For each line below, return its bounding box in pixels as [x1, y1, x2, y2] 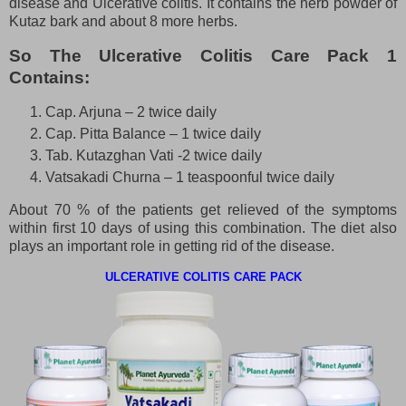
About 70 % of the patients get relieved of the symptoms [9, 201, 397, 217]
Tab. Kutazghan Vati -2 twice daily [45, 147, 262, 163]
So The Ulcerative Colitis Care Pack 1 [9, 46, 397, 66]
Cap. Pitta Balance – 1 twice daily [45, 125, 261, 141]
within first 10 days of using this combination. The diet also [9, 219, 397, 236]
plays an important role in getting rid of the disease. [9, 237, 334, 254]
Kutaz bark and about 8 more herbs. [9, 14, 237, 30]
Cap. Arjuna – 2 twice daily [45, 104, 217, 121]
